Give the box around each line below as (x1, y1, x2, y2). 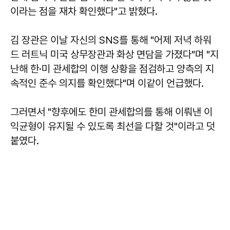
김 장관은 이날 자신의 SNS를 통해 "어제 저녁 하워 (10, 33, 212, 46)
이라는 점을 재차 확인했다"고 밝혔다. (10, 5, 158, 17)
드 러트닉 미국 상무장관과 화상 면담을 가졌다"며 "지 (10, 48, 219, 61)
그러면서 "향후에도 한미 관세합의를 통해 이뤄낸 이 (10, 105, 213, 118)
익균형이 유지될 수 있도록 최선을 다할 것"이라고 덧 (10, 120, 215, 132)
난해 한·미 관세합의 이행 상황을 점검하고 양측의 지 (10, 62, 214, 75)
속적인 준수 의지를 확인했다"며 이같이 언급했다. (10, 76, 204, 89)
